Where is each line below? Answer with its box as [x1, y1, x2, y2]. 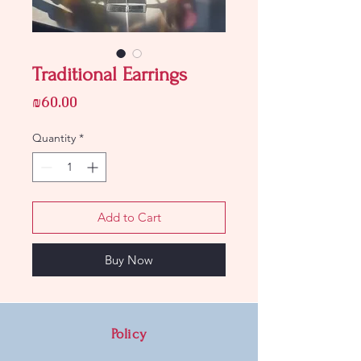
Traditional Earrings [32, 64, 187, 85]
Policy [110, 326, 147, 342]
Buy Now [105, 252, 153, 268]
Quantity [32, 131, 76, 145]
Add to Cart [97, 210, 161, 225]
